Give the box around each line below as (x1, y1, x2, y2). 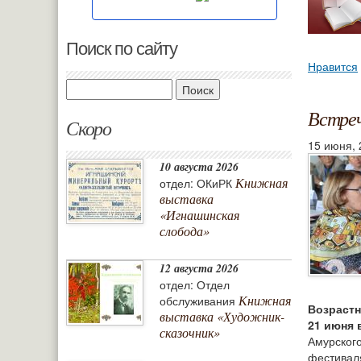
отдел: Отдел (160, 276, 230, 293)
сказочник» (160, 324, 220, 342)
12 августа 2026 (160, 260, 239, 277)
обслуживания (160, 293, 235, 309)
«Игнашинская (160, 206, 239, 224)
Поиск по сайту (66, 35, 177, 60)
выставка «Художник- (160, 308, 284, 326)
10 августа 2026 (160, 159, 239, 176)
